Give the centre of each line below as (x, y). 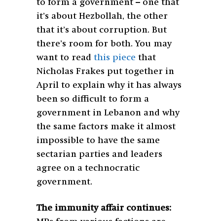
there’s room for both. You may (104, 44)
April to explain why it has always (109, 85)
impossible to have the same (98, 140)
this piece (115, 57)
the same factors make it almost (106, 127)
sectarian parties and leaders (99, 154)
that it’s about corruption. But (102, 30)
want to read (65, 57)
